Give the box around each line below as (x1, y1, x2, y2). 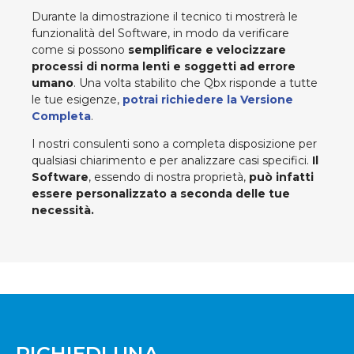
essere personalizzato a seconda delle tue (32, 186, 290, 201)
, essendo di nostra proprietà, (88, 170, 246, 185)
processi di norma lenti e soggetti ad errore (32, 58, 296, 73)
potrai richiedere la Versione (122, 92, 293, 107)
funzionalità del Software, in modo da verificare (32, 25, 289, 40)
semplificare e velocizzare (128, 42, 286, 57)
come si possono (32, 42, 128, 57)
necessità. (32, 203, 94, 218)
